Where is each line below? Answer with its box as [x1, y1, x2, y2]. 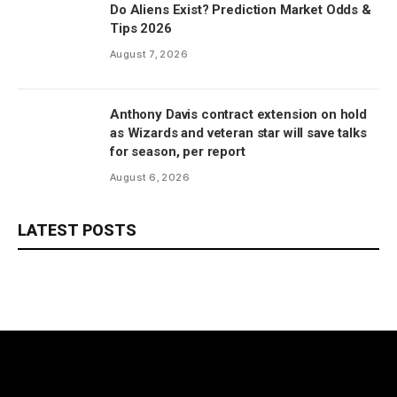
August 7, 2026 [110, 48, 189, 61]
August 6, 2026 [110, 171, 191, 184]
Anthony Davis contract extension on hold [110, 106, 367, 123]
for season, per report [110, 144, 245, 160]
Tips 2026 [110, 20, 172, 37]
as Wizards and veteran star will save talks [110, 125, 367, 142]
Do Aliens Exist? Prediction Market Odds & [110, 2, 371, 19]
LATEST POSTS [18, 221, 136, 240]
